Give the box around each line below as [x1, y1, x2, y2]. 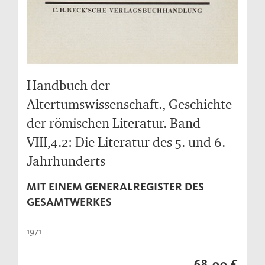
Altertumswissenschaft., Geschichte [27, 96, 232, 112]
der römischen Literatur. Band [27, 115, 201, 131]
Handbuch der [27, 77, 110, 93]
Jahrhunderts [27, 153, 105, 169]
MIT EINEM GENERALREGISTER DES [27, 180, 204, 194]
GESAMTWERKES [27, 195, 112, 209]
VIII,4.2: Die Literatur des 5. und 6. [27, 134, 225, 150]
